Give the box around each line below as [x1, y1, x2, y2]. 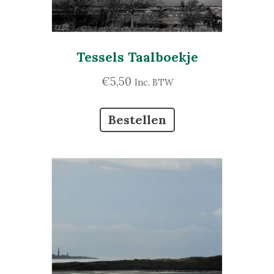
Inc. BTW [134, 76, 173, 88]
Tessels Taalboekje [76, 49, 198, 66]
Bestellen [108, 112, 166, 128]
